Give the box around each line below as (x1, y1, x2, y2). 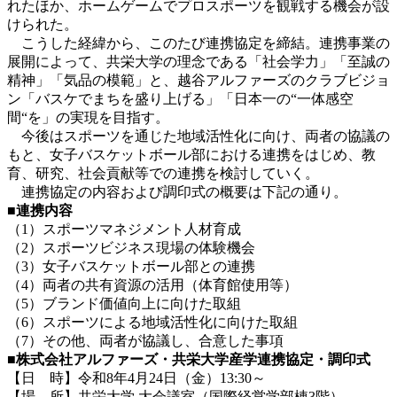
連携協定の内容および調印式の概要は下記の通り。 (7, 183, 347, 199)
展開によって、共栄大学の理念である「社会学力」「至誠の (7, 53, 390, 69)
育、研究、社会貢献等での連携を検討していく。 (7, 165, 319, 181)
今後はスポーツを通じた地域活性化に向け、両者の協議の (7, 128, 390, 144)
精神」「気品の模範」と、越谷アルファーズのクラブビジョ (7, 72, 390, 88)
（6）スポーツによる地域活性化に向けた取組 (7, 314, 298, 330)
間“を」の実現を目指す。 (7, 109, 169, 125)
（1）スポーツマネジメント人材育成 (7, 221, 241, 237)
